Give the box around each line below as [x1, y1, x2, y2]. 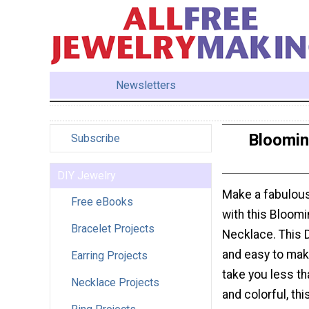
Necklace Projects [71, 275, 159, 289]
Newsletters [116, 78, 177, 92]
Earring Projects [71, 248, 148, 262]
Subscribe [71, 131, 120, 145]
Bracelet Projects [71, 221, 154, 235]
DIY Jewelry [57, 168, 116, 182]
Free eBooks [71, 195, 133, 208]
